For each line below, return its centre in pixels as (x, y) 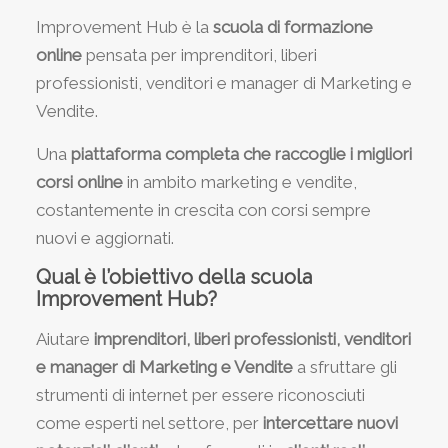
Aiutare (64, 338)
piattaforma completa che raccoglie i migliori (239, 153)
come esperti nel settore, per (149, 422)
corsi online (79, 181)
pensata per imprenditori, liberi (199, 55)
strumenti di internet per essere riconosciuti (200, 394)
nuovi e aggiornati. (104, 237)
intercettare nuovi (330, 422)
